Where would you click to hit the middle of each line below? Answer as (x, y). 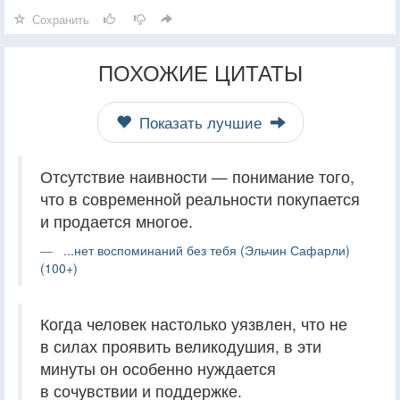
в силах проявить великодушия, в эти (181, 346)
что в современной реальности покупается (200, 198)
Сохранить (61, 19)
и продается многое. (117, 221)
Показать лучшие (200, 122)
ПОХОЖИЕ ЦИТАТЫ (200, 71)
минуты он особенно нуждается (158, 368)
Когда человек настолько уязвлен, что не (194, 323)
